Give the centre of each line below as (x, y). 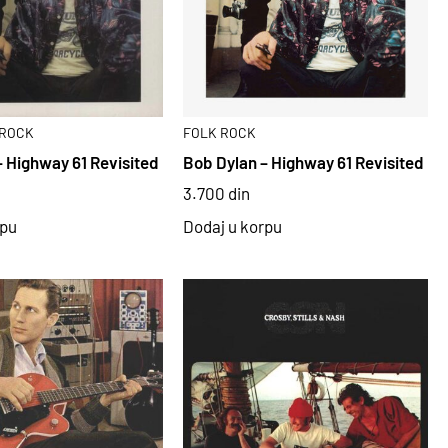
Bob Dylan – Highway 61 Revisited (304, 162)
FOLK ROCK (220, 132)
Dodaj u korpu (233, 226)
